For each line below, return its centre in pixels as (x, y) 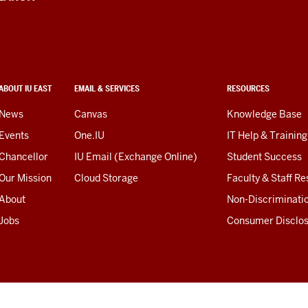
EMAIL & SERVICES (107, 88)
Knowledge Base (264, 114)
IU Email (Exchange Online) (136, 156)
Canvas (91, 114)
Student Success (264, 156)
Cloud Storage (106, 178)
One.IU (89, 135)
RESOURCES (248, 88)
